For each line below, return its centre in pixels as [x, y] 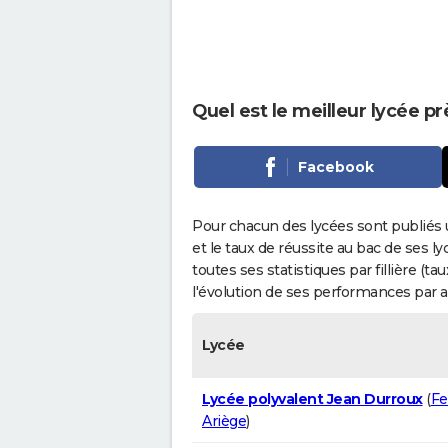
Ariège [224, 420]
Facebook [335, 166]
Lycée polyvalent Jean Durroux [312, 398]
